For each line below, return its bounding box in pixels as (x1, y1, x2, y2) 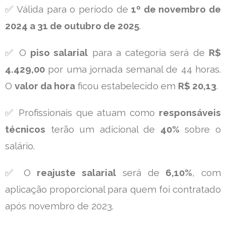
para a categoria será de (88, 47, 209, 58)
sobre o (179, 124, 221, 135)
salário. (5, 140, 35, 151)
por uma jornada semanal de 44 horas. (45, 64, 221, 75)
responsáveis (159, 107, 221, 118)
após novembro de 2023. (5, 200, 114, 211)
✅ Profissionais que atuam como (5, 107, 159, 118)
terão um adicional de (45, 124, 160, 135)
